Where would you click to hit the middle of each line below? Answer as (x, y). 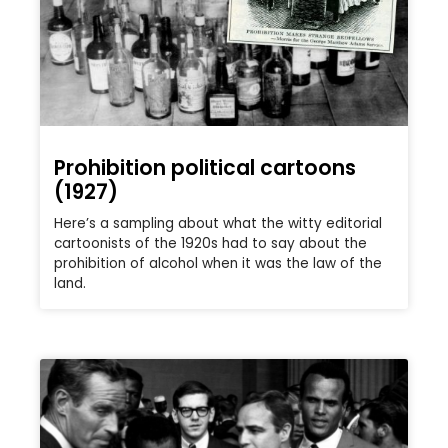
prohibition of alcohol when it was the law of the (218, 264)
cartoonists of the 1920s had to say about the (210, 244)
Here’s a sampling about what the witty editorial (218, 224)
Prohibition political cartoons (205, 168)
